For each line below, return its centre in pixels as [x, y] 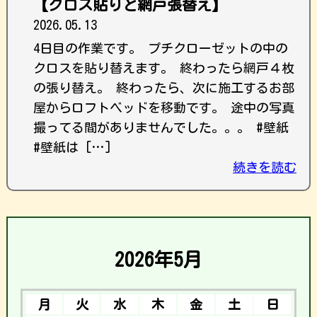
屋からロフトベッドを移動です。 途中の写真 [164, 107]
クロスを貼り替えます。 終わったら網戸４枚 [164, 68]
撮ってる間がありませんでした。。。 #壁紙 [161, 127]
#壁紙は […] [73, 147]
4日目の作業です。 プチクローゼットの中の [161, 48]
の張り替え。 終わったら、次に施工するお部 [164, 87]
